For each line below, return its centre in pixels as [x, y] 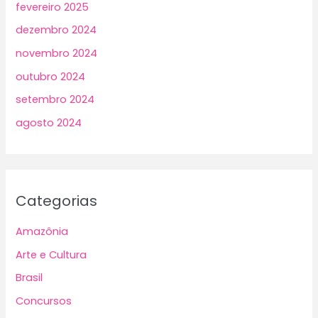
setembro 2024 [55, 100]
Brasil [29, 278]
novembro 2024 [57, 53]
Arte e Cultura [51, 254]
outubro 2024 [51, 76]
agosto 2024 [49, 122]
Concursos [44, 301]
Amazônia [42, 232]
